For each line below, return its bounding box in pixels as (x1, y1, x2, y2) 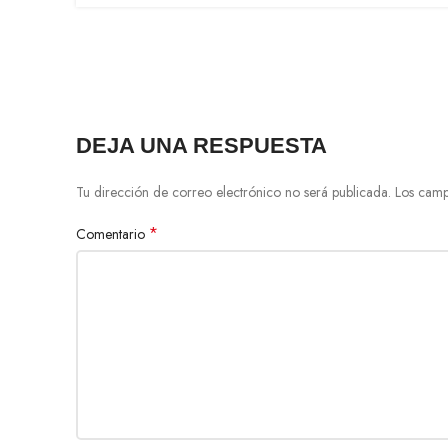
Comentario (76, 224, 149, 245)
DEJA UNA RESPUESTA (76, 133, 327, 159)
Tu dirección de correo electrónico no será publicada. (76, 182, 391, 203)
